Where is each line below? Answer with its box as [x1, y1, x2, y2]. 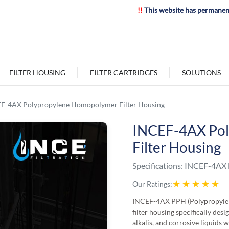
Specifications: [132, 161, 185, 170]
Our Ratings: [132, 179, 172, 188]
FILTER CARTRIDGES [89, 68, 157, 77]
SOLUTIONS [181, 68, 221, 77]
